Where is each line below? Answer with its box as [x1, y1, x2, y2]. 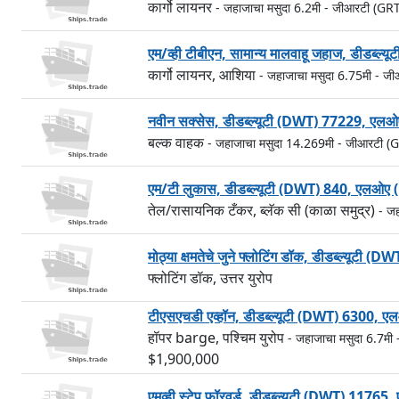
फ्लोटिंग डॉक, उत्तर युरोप [148, 268, 273, 288]
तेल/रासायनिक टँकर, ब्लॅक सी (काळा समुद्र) [148, 200, 379, 220]
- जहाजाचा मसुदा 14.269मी [208, 134, 334, 151]
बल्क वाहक [148, 133, 208, 152]
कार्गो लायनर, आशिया [148, 65, 259, 85]
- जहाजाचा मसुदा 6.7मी [288, 330, 393, 346]
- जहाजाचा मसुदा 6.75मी [259, 67, 371, 84]
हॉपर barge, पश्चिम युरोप [148, 328, 288, 347]
